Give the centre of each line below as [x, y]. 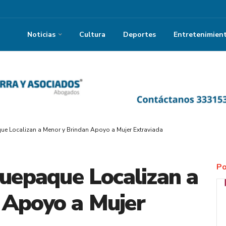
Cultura [92, 34]
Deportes [139, 34]
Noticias [41, 34]
